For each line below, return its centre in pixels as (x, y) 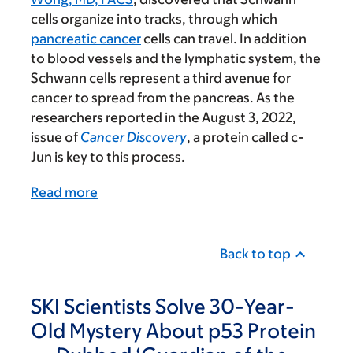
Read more (64, 193)
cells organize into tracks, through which (154, 19)
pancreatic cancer (86, 39)
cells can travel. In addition (224, 39)
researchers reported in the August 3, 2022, (163, 118)
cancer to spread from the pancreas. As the (163, 98)
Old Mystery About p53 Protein (173, 331)
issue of (56, 137)
